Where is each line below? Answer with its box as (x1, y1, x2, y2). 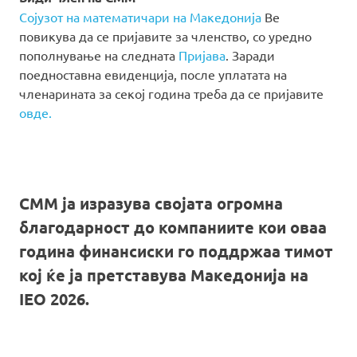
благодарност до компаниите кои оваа (19, 217, 327, 238)
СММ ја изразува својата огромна (19, 193, 283, 214)
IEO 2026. (19, 288, 89, 310)
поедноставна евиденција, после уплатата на (19, 66, 287, 83)
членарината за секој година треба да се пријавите (19, 85, 324, 102)
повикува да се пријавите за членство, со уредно (19, 28, 312, 45)
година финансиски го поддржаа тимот (19, 241, 333, 262)
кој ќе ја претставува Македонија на (19, 265, 308, 286)
